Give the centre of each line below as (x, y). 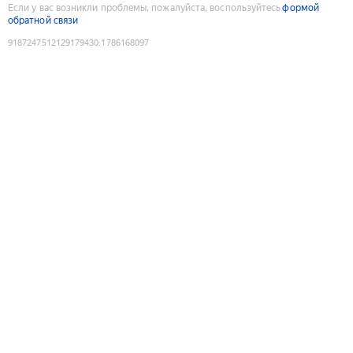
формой (301, 7)
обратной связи (43, 20)
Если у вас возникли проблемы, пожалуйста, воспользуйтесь (145, 7)
